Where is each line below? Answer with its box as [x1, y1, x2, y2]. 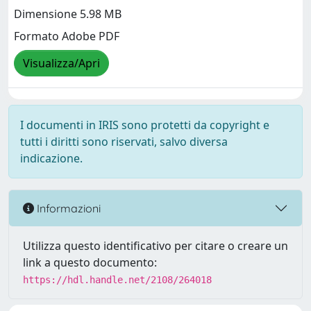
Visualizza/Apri [23, 56, 100, 72]
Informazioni [34, 201, 101, 215]
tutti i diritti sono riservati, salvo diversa [20, 134, 228, 149]
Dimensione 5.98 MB [14, 6, 121, 22]
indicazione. [20, 151, 83, 166]
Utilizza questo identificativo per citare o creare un [23, 238, 288, 253]
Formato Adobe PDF [14, 28, 119, 44]
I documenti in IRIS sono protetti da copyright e [20, 117, 269, 133]
